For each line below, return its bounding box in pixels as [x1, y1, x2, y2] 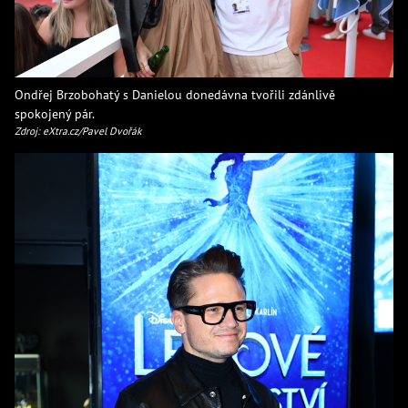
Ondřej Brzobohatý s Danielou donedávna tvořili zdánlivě [15, 86, 335, 104]
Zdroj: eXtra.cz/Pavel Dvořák [15, 124, 142, 138]
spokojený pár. [15, 105, 95, 123]
